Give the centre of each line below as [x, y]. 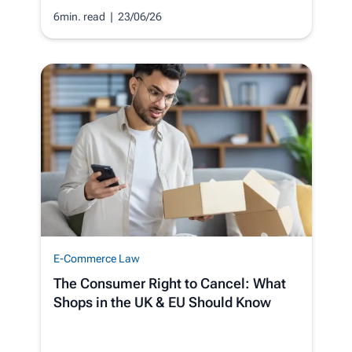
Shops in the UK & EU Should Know [162, 302]
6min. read [81, 16]
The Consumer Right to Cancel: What [169, 283]
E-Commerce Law [96, 258]
